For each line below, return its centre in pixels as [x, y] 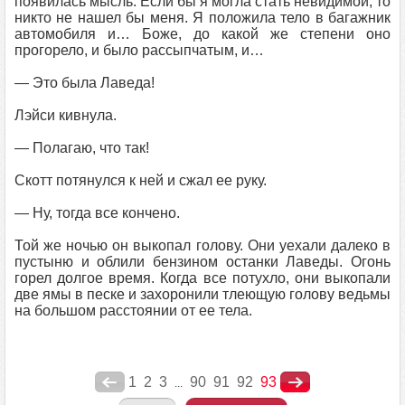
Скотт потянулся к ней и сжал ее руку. [141, 180]
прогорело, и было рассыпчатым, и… [139, 50]
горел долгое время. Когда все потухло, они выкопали [202, 278]
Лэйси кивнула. [66, 115]
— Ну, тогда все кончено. [97, 213]
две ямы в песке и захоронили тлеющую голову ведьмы [202, 294]
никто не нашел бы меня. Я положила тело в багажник [202, 18]
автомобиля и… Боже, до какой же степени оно [202, 34]
